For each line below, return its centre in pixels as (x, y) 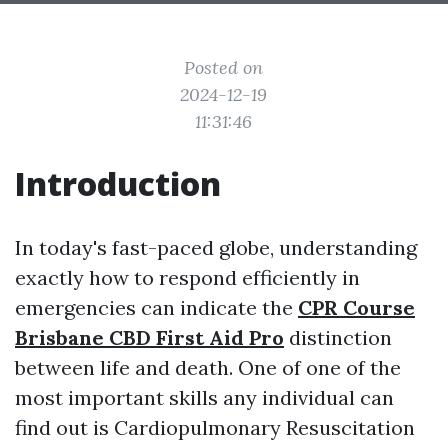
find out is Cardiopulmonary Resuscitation (215, 427)
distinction (338, 337)
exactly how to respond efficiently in (187, 277)
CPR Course (356, 307)
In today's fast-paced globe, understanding (216, 247)
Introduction (118, 183)
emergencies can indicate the (156, 307)
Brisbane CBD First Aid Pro (149, 337)
